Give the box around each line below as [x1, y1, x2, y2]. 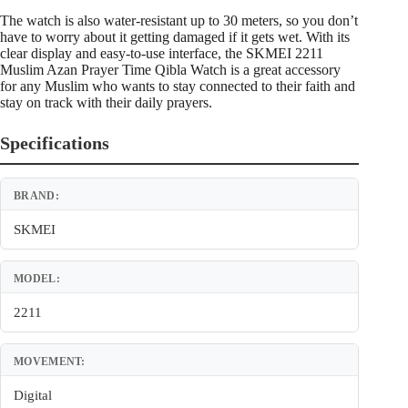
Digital [14, 388, 52, 403]
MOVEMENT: [14, 355, 86, 369]
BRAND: [14, 189, 59, 203]
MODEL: [14, 272, 60, 286]
